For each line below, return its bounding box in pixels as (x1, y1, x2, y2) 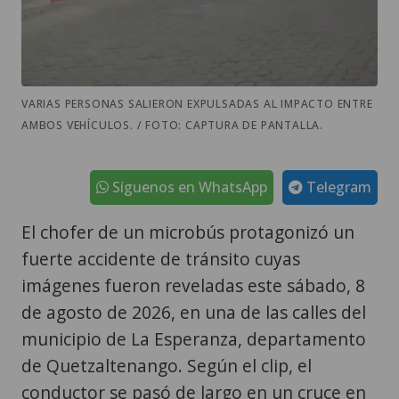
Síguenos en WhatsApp (109, 176, 267, 197)
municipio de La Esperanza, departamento (21, 326, 366, 351)
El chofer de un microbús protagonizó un (21, 219, 354, 244)
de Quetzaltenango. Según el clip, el (21, 353, 312, 378)
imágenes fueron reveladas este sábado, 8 (21, 273, 365, 297)
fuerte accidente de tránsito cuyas (21, 246, 300, 271)
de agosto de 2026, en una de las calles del (21, 299, 366, 324)
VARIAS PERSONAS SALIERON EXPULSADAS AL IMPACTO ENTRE (21, 95, 373, 111)
